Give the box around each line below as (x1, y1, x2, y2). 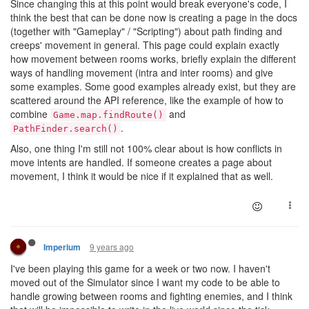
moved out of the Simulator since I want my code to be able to (10, 275, 280, 289)
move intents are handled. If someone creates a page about (10, 154, 272, 169)
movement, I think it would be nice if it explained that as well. (10, 168, 273, 183)
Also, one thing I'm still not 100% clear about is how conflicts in (10, 141, 282, 155)
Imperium (43, 241, 81, 253)
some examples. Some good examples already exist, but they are (10, 79, 296, 93)
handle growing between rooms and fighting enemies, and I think (10, 288, 292, 303)
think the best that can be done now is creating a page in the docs (10, 10, 297, 24)
